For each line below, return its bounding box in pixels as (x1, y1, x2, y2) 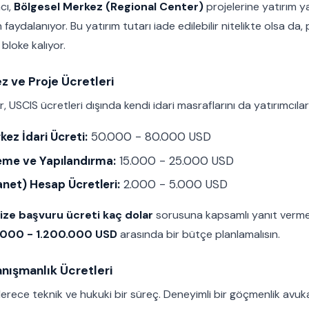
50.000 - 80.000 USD (88, 129, 211, 145)
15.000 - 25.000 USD (116, 152, 234, 168)
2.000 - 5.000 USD (120, 177, 228, 192)
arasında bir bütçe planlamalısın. (117, 227, 280, 242)
